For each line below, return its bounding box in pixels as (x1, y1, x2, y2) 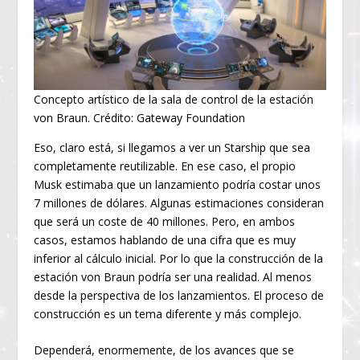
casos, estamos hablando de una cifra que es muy (34, 232, 297, 248)
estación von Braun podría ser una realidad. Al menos (34, 269, 313, 285)
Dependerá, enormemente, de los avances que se (34, 342, 295, 358)
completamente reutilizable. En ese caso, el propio (34, 158, 297, 174)
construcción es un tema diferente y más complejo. (34, 306, 302, 322)
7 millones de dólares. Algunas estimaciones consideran (34, 195, 325, 211)
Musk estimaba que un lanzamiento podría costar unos (34, 177, 321, 193)
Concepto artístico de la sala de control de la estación (34, 92, 314, 108)
